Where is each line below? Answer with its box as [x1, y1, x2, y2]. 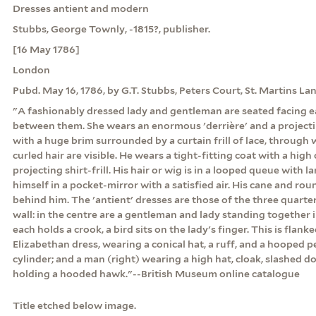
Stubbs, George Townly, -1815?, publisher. [12, 23, 210, 35]
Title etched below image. [12, 299, 136, 311]
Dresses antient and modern [12, 2, 149, 14]
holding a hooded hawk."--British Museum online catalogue [12, 267, 300, 279]
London [12, 63, 50, 75]
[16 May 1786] [12, 43, 80, 55]
